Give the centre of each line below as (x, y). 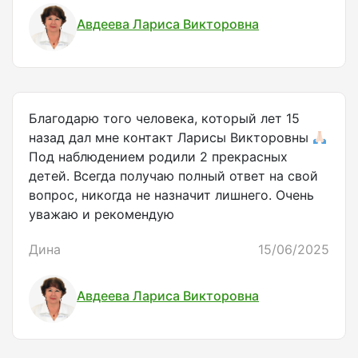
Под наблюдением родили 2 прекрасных (158, 157)
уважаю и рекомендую (101, 215)
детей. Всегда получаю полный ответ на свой (173, 176)
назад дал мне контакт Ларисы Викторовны (171, 138)
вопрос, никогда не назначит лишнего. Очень (171, 195)
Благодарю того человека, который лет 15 (164, 119)
